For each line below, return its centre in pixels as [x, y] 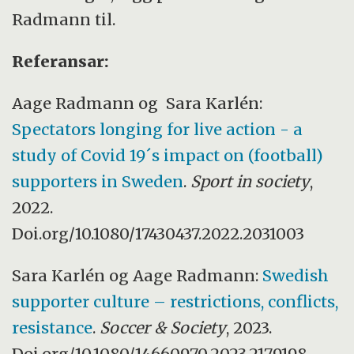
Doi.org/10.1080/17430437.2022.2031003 [158, 233]
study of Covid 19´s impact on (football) [168, 155]
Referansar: [61, 61]
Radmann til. [64, 19]
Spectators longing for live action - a [158, 129]
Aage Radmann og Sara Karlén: [137, 103]
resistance [53, 327]
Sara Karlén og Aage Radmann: [137, 275]
